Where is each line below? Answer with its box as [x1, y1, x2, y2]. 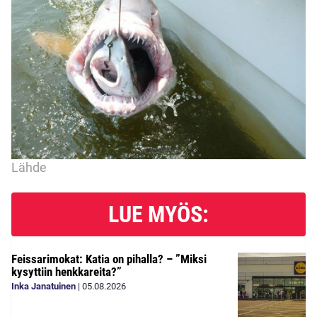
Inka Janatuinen [11, 281, 76, 292]
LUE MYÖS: [108, 201, 209, 229]
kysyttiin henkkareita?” [11, 265, 122, 279]
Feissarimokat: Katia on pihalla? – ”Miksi [11, 252, 207, 267]
